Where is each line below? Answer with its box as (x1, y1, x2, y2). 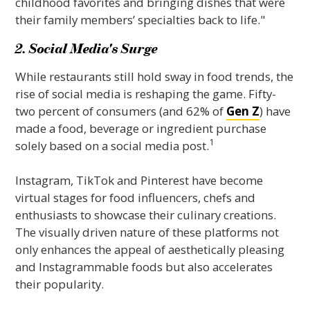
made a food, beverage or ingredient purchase (15, 120, 267, 136)
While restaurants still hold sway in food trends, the (15, 68, 294, 84)
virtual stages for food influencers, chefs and (15, 189, 256, 206)
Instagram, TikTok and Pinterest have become (15, 172, 264, 188)
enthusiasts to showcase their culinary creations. (15, 206, 277, 223)
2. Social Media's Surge (15, 39, 158, 56)
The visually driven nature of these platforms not (15, 224, 280, 240)
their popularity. (15, 275, 104, 292)
